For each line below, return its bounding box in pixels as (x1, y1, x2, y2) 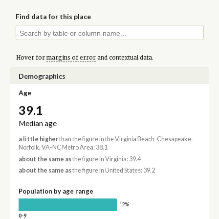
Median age (18, 119, 57, 128)
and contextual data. (95, 54, 153, 61)
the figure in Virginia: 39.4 (71, 155, 141, 163)
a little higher (18, 135, 58, 143)
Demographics (18, 71, 66, 80)
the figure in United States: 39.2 (71, 167, 155, 175)
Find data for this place (16, 12, 91, 21)
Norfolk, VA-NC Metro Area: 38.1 (18, 144, 108, 152)
